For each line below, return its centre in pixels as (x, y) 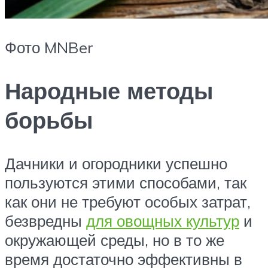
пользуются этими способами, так (126, 182)
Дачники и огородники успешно (116, 163)
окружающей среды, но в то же (115, 240)
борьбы (49, 120)
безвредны (45, 220)
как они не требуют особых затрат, (128, 201)
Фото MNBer (49, 47)
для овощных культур (163, 220)
